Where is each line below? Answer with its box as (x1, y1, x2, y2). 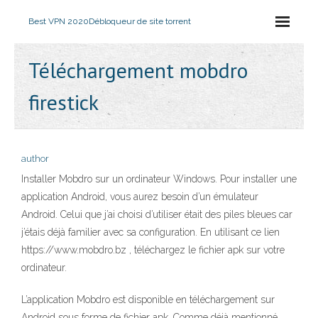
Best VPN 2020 (28, 16, 89, 26)
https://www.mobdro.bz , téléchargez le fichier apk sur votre (21, 244, 285, 256)
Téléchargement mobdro (28, 56, 248, 84)
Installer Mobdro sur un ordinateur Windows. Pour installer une (21, 173, 297, 185)
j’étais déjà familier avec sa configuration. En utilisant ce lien (21, 226, 280, 238)
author (21, 153, 49, 164)
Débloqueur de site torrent (89, 16, 191, 26)
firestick (28, 88, 99, 116)
